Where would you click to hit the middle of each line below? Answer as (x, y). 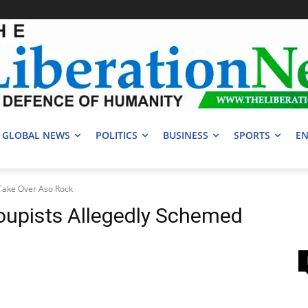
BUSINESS (186, 135)
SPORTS (252, 135)
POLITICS (117, 135)
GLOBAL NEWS (36, 135)
